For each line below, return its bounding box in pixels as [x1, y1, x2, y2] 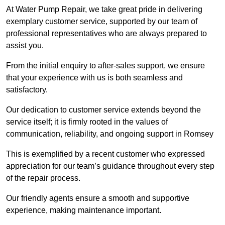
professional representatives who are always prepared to [6, 29, 207, 38]
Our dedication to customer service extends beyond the [6, 105, 201, 115]
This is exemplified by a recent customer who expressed [6, 150, 205, 159]
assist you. [6, 41, 46, 50]
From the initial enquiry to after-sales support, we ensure [6, 61, 205, 70]
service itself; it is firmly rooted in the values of [6, 118, 168, 127]
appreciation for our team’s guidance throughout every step [6, 162, 214, 171]
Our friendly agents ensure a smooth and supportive [6, 194, 189, 203]
